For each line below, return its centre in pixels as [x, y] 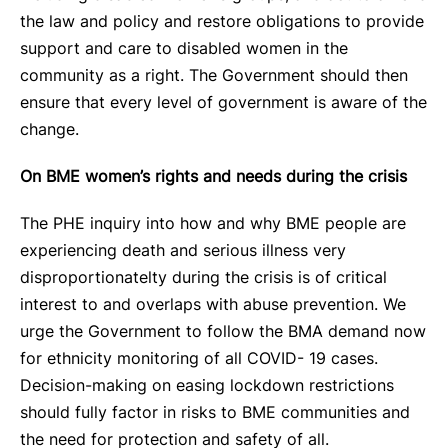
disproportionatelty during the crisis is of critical [203, 277]
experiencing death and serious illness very [183, 250]
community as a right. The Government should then [214, 75]
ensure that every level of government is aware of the [223, 102]
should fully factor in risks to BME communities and [215, 412]
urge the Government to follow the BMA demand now [223, 331]
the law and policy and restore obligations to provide [222, 21]
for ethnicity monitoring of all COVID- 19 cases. [199, 358]
